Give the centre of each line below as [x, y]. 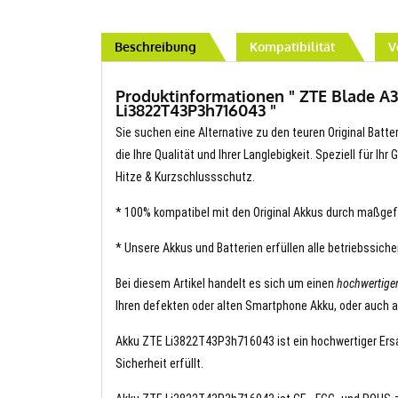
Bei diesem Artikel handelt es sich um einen [226, 283]
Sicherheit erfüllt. [159, 363]
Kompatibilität [292, 46]
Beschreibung [155, 46]
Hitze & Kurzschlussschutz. [185, 176]
